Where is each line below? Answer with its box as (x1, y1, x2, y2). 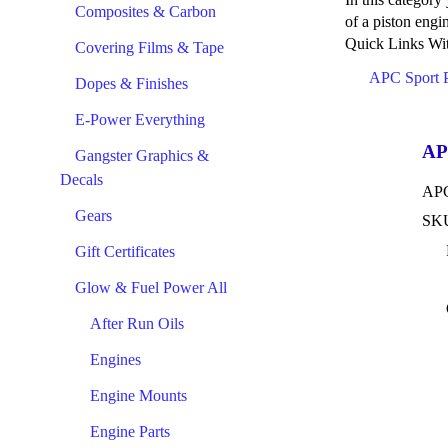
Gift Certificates (75, 243, 175, 260)
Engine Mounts (90, 387, 187, 404)
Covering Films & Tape (75, 39, 224, 56)
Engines (90, 351, 141, 368)
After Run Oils (90, 315, 184, 332)
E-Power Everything (75, 111, 205, 128)
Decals (60, 171, 103, 188)
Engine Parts (90, 423, 170, 440)
